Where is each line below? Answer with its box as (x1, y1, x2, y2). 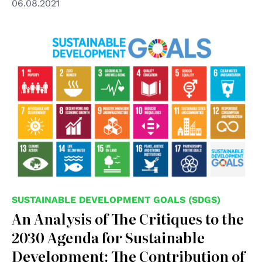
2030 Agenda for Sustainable (12, 227, 205, 248)
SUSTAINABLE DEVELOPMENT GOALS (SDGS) (12, 194, 220, 206)
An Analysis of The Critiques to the (12, 208, 244, 229)
